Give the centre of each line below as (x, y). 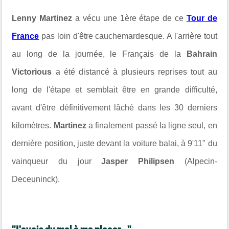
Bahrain (202, 54)
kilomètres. (33, 125)
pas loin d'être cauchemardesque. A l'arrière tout (128, 36)
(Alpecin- (196, 161)
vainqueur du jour (57, 161)
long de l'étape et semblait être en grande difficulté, (114, 89)
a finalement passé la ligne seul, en (153, 125)
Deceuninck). (36, 179)
